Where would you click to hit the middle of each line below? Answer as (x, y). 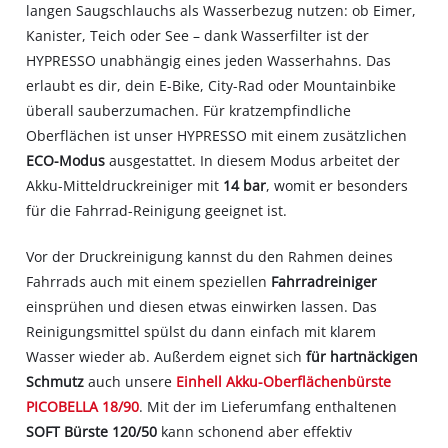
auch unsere (130, 381)
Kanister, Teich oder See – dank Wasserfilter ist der (198, 36)
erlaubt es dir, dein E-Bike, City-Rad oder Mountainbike (211, 86)
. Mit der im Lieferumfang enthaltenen (268, 406)
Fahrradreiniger (324, 281)
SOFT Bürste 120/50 (92, 431)
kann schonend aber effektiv (255, 431)
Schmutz (55, 381)
